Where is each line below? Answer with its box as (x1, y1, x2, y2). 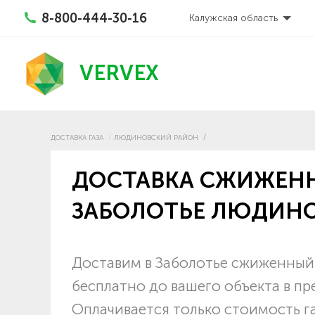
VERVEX (79, 60, 159, 86)
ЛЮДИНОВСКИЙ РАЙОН (114, 133, 198, 142)
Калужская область (188, 12, 278, 24)
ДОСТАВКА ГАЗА (51, 133, 103, 142)
